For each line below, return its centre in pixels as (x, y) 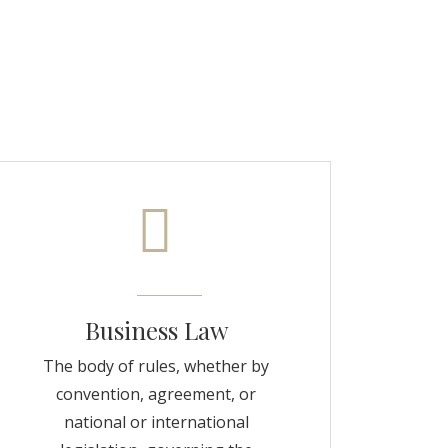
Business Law (156, 330)
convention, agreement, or (156, 394)
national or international (156, 422)
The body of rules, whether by (156, 366)
